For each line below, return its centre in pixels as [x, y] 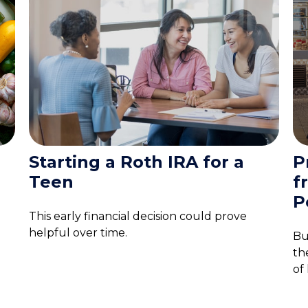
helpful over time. [78, 232]
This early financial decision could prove [138, 216]
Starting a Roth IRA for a [137, 162]
